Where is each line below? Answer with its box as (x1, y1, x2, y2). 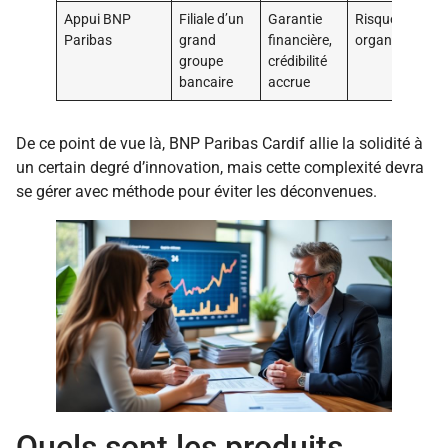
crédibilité (268, 53, 328, 71)
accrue (268, 74, 311, 92)
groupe (179, 53, 224, 71)
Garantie (268, 11, 323, 29)
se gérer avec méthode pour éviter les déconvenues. (16, 182, 377, 202)
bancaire (179, 74, 234, 92)
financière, (268, 32, 333, 50)
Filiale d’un (179, 11, 245, 29)
